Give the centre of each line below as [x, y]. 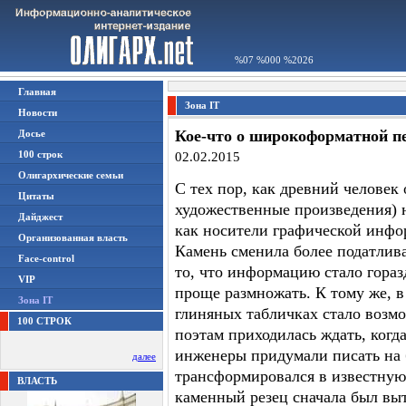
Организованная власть [73, 237]
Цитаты [36, 196]
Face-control [46, 258]
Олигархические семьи [71, 175]
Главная [37, 92]
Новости [38, 112]
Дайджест [40, 217]
